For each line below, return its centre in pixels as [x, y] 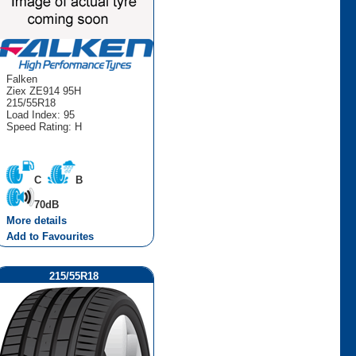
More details [36, 220]
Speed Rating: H [44, 126]
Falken [21, 79]
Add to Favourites [50, 236]
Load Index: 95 [40, 114]
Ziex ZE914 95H [43, 91]
